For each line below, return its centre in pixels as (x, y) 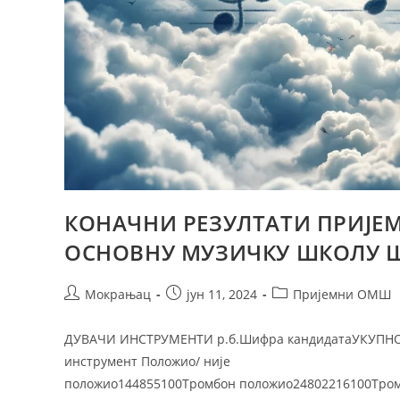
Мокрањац (118, 294)
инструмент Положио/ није (147, 361)
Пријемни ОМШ (342, 294)
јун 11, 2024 (222, 294)
